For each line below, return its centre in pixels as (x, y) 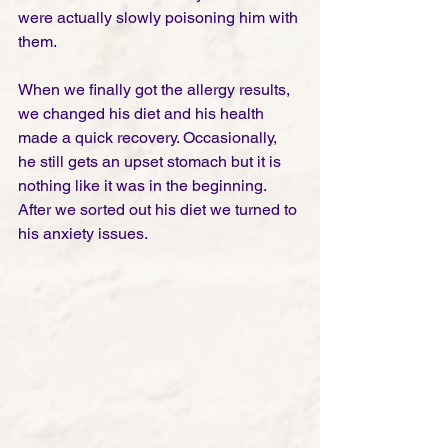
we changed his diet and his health (143, 113)
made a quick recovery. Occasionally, (149, 137)
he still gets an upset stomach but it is (151, 161)
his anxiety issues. (84, 233)
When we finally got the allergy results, (156, 89)
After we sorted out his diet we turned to (159, 209)
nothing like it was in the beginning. (144, 185)
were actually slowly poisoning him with (160, 17)
